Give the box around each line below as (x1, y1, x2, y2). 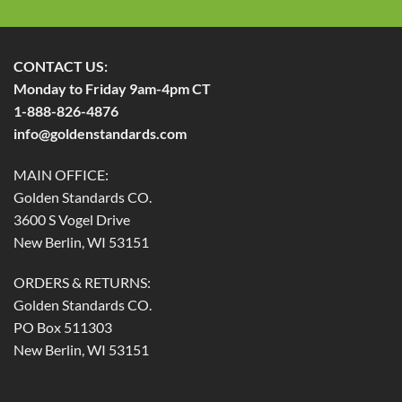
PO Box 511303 (13, 319, 112, 336)
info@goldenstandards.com (13, 124, 187, 142)
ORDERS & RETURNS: (13, 274, 151, 292)
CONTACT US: (13, 57, 108, 74)
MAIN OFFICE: (13, 165, 109, 183)
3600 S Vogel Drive (13, 210, 130, 228)
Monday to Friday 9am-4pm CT (13, 79, 211, 97)
